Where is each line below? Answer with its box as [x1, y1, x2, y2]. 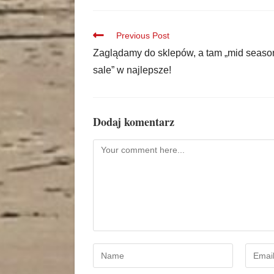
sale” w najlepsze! [93, 65, 171, 76]
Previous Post [116, 31, 169, 41]
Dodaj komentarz [93, 114, 174, 130]
